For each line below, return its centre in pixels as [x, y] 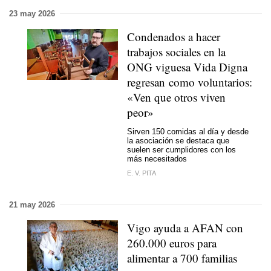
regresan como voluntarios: [190, 82]
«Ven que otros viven [176, 97]
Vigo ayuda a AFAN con [185, 227]
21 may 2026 [32, 204]
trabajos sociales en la [176, 51]
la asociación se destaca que [178, 141]
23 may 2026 [32, 13]
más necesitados [157, 159]
